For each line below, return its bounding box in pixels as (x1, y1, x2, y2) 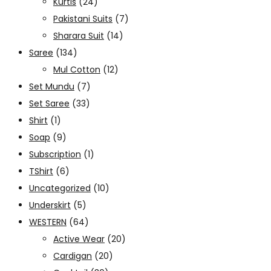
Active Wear (53, 232, 105, 245)
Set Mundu (29, 80, 74, 93)
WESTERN (29, 215, 67, 228)
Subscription (29, 148, 81, 160)
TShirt (29, 165, 53, 177)
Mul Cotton (53, 63, 100, 76)
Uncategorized (29, 181, 91, 194)
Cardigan (53, 249, 92, 262)
